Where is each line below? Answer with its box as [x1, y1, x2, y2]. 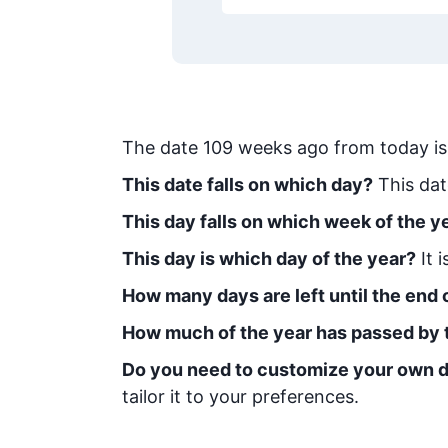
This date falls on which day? [122, 174, 373, 195]
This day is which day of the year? [122, 248, 416, 269]
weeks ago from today [238, 137, 429, 158]
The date [122, 137, 203, 158]
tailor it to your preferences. [122, 386, 359, 407]
